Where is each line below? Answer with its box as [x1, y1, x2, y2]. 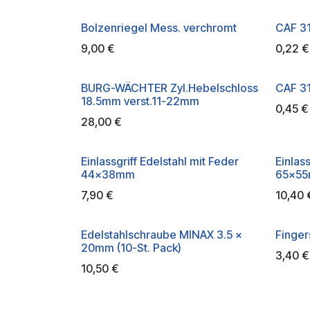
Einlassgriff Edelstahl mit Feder [81, 154, 239, 168]
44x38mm [81, 167, 135, 181]
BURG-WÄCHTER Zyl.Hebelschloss [81, 81, 258, 95]
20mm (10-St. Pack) [81, 241, 181, 255]
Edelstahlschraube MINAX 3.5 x [81, 228, 242, 241]
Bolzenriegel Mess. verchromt [81, 21, 237, 35]
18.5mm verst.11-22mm [81, 94, 199, 108]
